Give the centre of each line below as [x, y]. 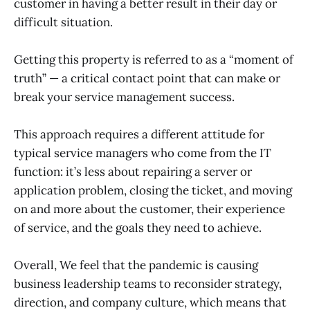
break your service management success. [124, 97]
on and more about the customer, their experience [149, 209]
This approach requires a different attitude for [139, 135]
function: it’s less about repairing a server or [133, 172]
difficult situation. [63, 22]
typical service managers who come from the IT [143, 153]
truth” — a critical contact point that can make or [147, 79]
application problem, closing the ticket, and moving [153, 191]
